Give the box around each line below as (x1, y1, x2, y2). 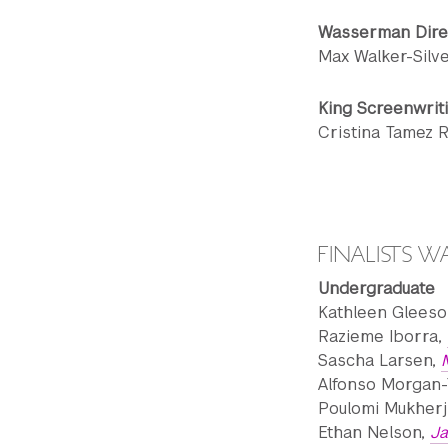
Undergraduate (318, 278, 435, 299)
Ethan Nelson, (318, 422, 430, 443)
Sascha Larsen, (318, 350, 441, 371)
